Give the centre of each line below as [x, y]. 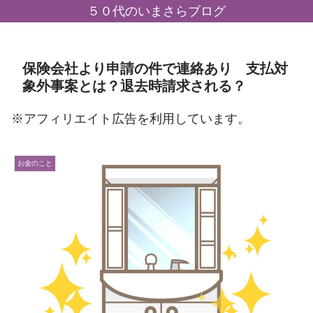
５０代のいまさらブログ [156, 11]
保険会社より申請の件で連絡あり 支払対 [155, 68]
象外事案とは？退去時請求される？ [134, 86]
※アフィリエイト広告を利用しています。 [131, 119]
